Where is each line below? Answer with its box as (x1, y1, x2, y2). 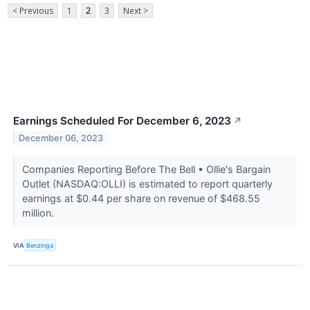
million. (21, 207, 57, 219)
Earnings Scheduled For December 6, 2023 (13, 114, 231, 128)
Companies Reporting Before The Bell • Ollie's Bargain (21, 163, 271, 176)
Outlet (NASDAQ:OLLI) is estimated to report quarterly (21, 178, 273, 190)
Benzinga (26, 241, 54, 249)
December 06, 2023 (19, 133, 104, 144)
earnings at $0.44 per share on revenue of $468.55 (21, 192, 260, 205)
